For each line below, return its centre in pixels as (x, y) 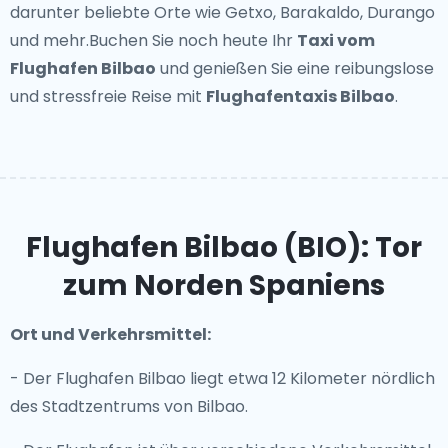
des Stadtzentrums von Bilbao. (129, 406)
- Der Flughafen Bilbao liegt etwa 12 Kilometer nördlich (222, 378)
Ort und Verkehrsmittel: (110, 334)
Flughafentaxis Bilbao (300, 96)
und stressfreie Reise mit (108, 96)
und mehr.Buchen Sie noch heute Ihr (153, 40)
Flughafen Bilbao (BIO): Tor (224, 247)
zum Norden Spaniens (224, 285)
